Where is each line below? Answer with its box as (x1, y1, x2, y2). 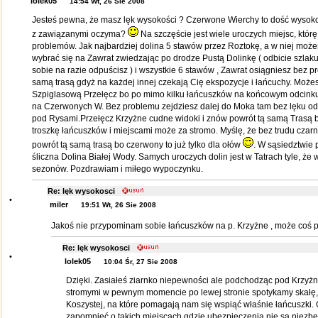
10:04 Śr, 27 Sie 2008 (103, 258, 177, 265)
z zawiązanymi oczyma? (31, 29, 128, 39)
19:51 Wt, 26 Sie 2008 (80, 201, 156, 209)
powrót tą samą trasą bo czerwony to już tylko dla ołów (31, 140, 243, 150)
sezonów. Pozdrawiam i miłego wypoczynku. (31, 164, 203, 174)
